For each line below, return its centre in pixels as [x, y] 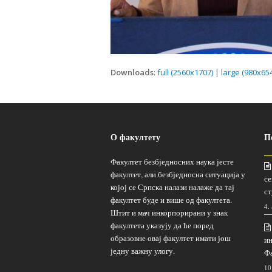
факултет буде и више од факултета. [171, 199]
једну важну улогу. [143, 250]
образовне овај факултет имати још [171, 238]
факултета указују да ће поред [162, 225]
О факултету [135, 137]
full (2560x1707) [185, 72]
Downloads [132, 72]
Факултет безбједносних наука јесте [172, 161]
